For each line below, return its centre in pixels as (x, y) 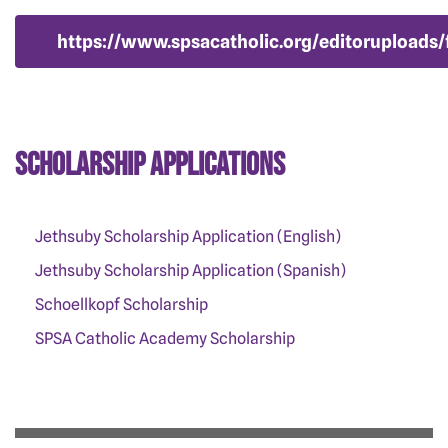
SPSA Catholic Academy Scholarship (165, 338)
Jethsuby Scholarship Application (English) (188, 236)
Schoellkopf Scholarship (121, 304)
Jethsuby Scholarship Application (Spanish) (190, 270)
